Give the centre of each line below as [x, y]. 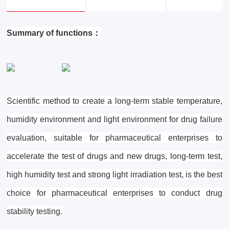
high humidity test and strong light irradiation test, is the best [114, 175]
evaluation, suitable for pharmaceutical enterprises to [114, 138]
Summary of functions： [54, 33]
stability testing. [35, 212]
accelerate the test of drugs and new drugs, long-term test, [114, 156]
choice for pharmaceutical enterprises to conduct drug [114, 193]
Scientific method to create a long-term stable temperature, [114, 101]
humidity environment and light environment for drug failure [114, 120]
